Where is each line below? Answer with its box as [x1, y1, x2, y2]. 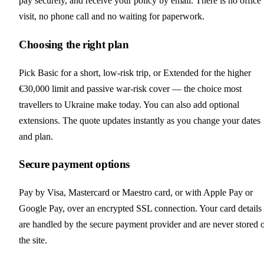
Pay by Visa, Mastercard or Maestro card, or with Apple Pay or [19, 187, 253, 198]
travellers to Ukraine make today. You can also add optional [19, 99, 239, 110]
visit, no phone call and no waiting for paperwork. [19, 11, 204, 22]
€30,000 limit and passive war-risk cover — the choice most [19, 83, 242, 94]
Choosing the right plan [19, 38, 129, 51]
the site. [19, 235, 47, 246]
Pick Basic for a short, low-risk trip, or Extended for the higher [19, 67, 251, 78]
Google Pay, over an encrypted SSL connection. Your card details [19, 203, 262, 214]
